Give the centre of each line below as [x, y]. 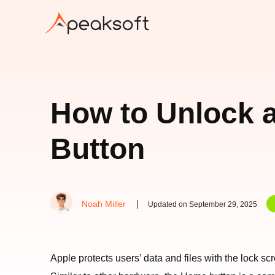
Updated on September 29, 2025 [203, 204]
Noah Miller [104, 204]
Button [98, 149]
